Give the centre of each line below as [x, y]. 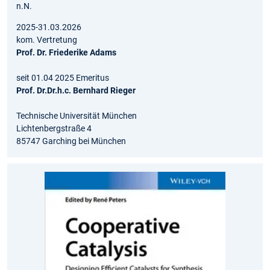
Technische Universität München [77, 116]
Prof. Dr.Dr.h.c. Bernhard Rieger [76, 91]
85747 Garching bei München [71, 141]
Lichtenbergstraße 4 [54, 129]
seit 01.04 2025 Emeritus [63, 78]
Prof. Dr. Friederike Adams [66, 53]
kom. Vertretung [47, 40]
